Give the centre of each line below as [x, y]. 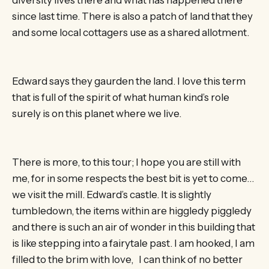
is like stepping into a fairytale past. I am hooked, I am [133, 243]
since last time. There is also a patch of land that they [132, 16]
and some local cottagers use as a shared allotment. [131, 32]
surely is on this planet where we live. [97, 114]
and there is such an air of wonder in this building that [134, 227]
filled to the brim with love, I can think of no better [127, 260]
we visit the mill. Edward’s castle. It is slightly [112, 195]
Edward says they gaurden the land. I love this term [129, 81]
